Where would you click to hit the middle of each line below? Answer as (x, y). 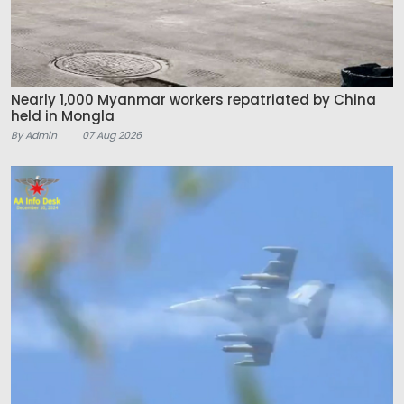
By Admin (34, 136)
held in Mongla (63, 116)
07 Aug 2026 (112, 136)
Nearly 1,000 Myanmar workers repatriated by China (193, 100)
